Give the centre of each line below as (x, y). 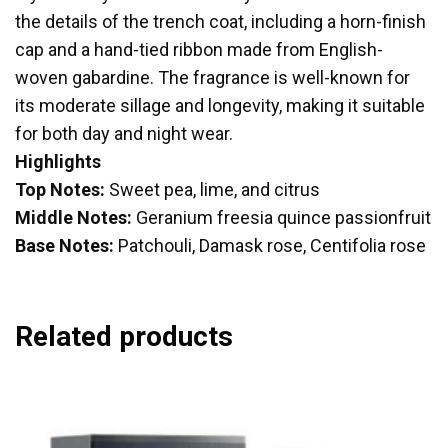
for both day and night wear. (124, 134)
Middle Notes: (75, 218)
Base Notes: (66, 246)
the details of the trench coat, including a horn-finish (220, 22)
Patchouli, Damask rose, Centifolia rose (272, 246)
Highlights (58, 162)
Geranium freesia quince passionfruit (283, 218)
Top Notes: (62, 190)
